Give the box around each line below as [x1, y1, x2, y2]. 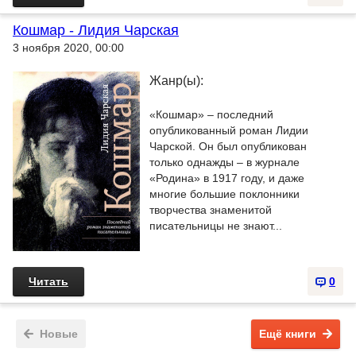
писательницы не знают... [149, 219, 282, 232]
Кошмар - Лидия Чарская [13, 22, 179, 38]
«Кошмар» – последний [149, 108, 273, 121]
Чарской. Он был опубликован [149, 140, 307, 153]
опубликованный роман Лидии [149, 124, 308, 137]
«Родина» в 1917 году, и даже [149, 172, 304, 184]
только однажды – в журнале [149, 156, 300, 168]
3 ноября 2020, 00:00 [13, 41, 124, 54]
